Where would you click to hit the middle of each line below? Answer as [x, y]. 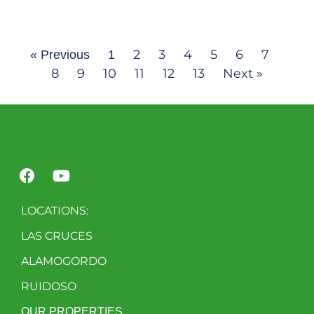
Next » [243, 74]
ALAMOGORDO [64, 261]
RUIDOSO [49, 287]
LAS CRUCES [57, 236]
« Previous [60, 55]
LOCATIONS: [55, 211]
